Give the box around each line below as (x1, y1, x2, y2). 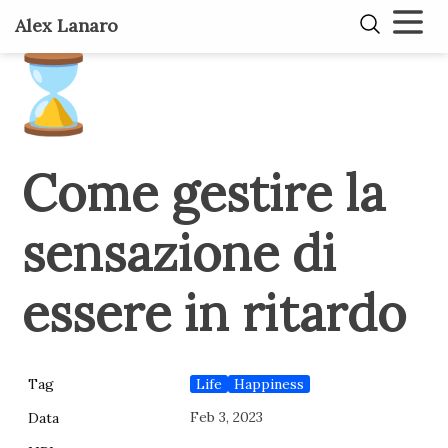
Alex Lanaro (15, 13, 118, 37)
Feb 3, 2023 (190, 408, 264, 426)
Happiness (234, 374, 305, 393)
